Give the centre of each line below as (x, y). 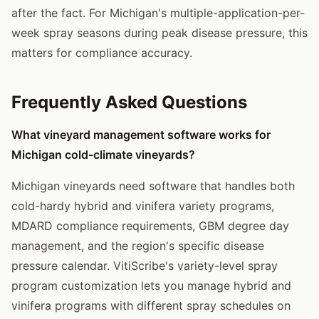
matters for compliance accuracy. (102, 52)
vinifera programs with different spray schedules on (151, 305)
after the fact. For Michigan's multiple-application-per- (158, 12)
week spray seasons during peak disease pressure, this (159, 32)
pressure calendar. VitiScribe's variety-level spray (145, 265)
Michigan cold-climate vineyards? (103, 154)
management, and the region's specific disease (138, 245)
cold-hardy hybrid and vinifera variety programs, (143, 205)
